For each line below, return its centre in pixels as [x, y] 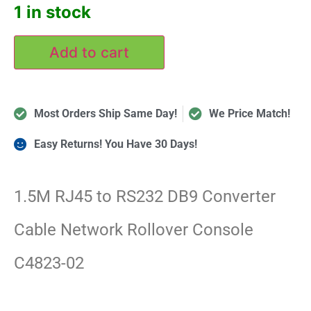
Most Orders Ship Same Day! [105, 113]
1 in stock [52, 12]
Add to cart [89, 52]
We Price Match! [249, 113]
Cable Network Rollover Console [134, 230]
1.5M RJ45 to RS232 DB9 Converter [145, 197]
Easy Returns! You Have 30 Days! [115, 144]
